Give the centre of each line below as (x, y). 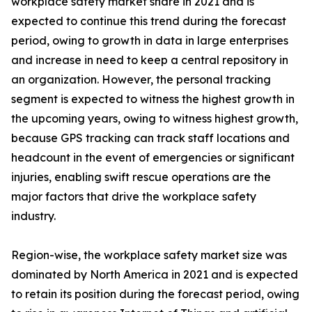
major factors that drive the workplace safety (134, 196)
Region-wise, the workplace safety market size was (149, 255)
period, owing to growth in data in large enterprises (150, 40)
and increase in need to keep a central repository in (150, 60)
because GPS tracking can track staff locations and (150, 138)
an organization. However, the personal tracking (141, 79)
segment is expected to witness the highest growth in (153, 99)
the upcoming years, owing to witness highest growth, (155, 118)
